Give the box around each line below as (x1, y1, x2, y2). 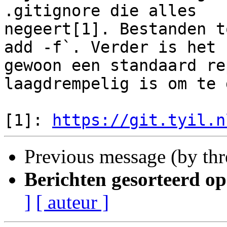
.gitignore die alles (4, 2, 206, 20)
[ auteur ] (36, 191, 109, 213)
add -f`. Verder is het (4, 38, 225, 57)
